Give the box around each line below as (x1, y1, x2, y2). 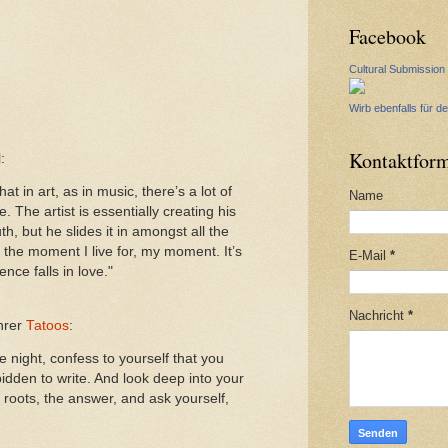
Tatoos (26, 317, 69, 333)
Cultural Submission (349, 63, 445, 75)
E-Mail (349, 247, 390, 263)
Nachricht (349, 307, 408, 323)
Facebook (349, 23, 426, 50)
